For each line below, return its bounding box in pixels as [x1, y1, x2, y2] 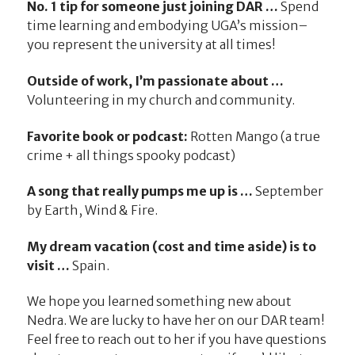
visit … [26, 257, 72, 273]
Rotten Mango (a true [189, 128, 320, 144]
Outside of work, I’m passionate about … [26, 72, 284, 89]
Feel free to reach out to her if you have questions [26, 331, 326, 348]
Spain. [71, 257, 109, 273]
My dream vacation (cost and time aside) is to [26, 238, 316, 254]
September [252, 183, 323, 200]
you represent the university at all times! [26, 36, 276, 53]
